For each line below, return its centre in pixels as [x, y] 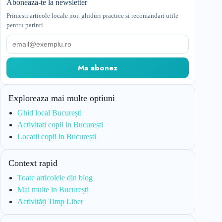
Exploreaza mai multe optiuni [62, 98]
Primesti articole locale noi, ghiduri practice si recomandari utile [92, 16]
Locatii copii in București [57, 137]
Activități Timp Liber [50, 202]
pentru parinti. [26, 25]
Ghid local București [50, 113]
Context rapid [33, 163]
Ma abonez [98, 68]
